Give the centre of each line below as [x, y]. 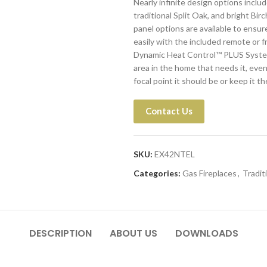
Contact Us [169, 111]
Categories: [157, 173]
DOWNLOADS [207, 233]
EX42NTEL [175, 154]
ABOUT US [133, 233]
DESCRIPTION [60, 233]
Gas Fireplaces [209, 173]
